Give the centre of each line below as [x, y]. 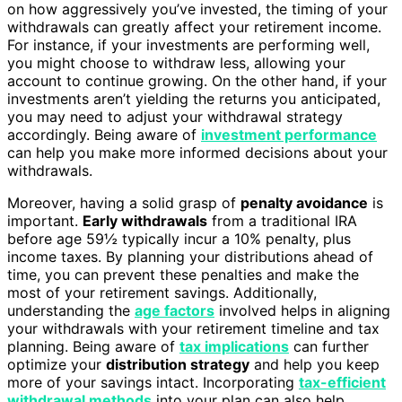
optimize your [57, 364]
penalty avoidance [304, 202]
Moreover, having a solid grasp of [124, 202]
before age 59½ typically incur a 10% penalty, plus [179, 238]
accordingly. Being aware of [104, 134]
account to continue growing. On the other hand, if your [197, 80]
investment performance [289, 134]
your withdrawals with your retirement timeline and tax [193, 328]
